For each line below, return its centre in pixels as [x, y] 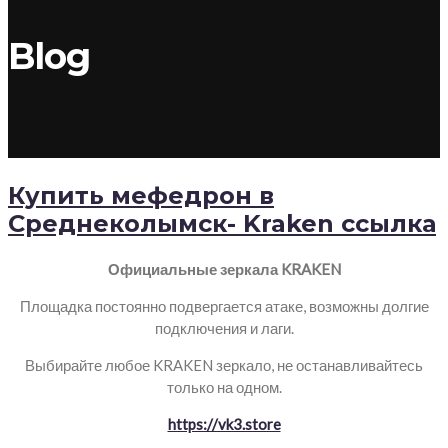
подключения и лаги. [224, 328]
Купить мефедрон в [141, 196]
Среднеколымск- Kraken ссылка [222, 224]
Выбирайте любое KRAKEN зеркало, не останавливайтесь [224, 365]
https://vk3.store [224, 424]
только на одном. [224, 387]
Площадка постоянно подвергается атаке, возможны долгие [224, 306]
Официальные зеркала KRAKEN [224, 269]
